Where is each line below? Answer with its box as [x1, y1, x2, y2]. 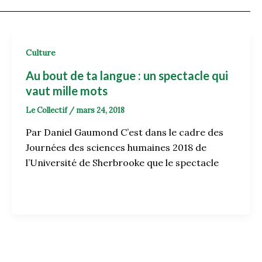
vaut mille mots [25, 83, 108, 98]
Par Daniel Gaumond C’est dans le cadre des [25, 126, 223, 139]
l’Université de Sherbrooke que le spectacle [25, 157, 219, 169]
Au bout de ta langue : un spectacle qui [25, 68, 228, 82]
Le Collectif [25, 105, 69, 115]
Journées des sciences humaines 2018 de [25, 142, 206, 154]
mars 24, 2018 [75, 105, 125, 115]
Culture [25, 47, 56, 58]
